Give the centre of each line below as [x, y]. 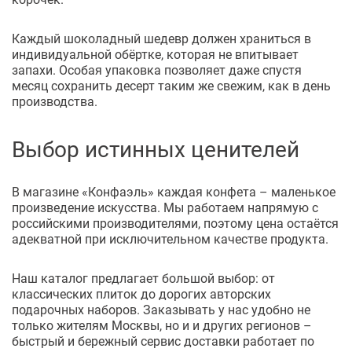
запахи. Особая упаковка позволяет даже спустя [157, 70]
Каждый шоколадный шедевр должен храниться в [161, 38]
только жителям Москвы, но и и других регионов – [162, 325]
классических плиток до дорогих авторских [141, 294]
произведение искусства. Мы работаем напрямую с [165, 207]
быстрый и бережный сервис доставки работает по [163, 341]
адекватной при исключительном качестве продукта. [170, 239]
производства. [55, 101]
